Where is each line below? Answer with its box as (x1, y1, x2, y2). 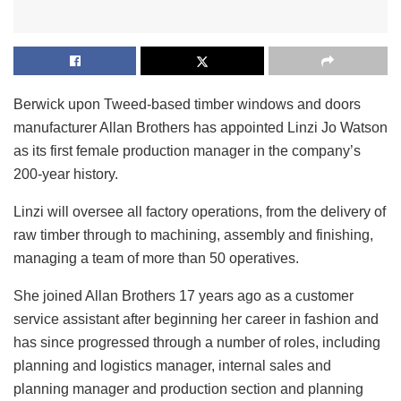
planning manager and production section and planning (13, 380, 363, 397)
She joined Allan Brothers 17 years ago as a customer (13, 287, 354, 303)
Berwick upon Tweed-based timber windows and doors (13, 96, 361, 112)
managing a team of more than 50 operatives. (13, 250, 299, 266)
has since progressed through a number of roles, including (13, 334, 380, 350)
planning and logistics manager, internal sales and (13, 357, 331, 373)
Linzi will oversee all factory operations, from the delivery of (13, 203, 386, 219)
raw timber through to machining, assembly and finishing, (13, 226, 373, 243)
